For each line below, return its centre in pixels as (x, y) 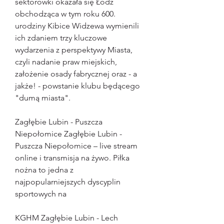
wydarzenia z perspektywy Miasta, (74, 50)
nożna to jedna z (44, 170)
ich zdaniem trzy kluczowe (61, 38)
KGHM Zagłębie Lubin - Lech (66, 218)
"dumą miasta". (43, 98)
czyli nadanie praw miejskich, (66, 62)
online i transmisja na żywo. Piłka (72, 158)
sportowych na (41, 194)
